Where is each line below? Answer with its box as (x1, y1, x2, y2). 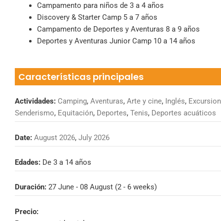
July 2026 (78, 133, 110, 142)
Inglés (165, 96, 185, 106)
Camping (58, 96, 87, 106)
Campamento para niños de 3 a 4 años (37, 1, 164, 10)
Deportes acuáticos (151, 108, 216, 117)
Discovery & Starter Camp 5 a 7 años (37, 13, 157, 22)
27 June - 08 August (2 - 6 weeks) (48, 182, 157, 191)
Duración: (15, 182, 48, 191)
